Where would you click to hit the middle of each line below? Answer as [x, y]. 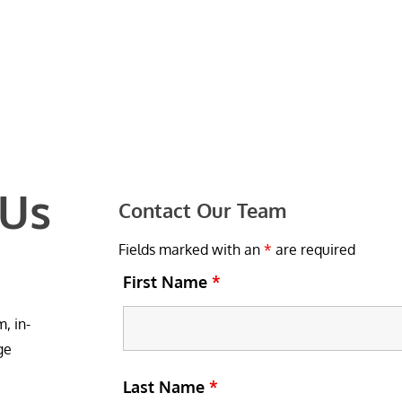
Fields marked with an [191, 249]
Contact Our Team [203, 210]
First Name [167, 282]
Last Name [166, 387]
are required [314, 249]
